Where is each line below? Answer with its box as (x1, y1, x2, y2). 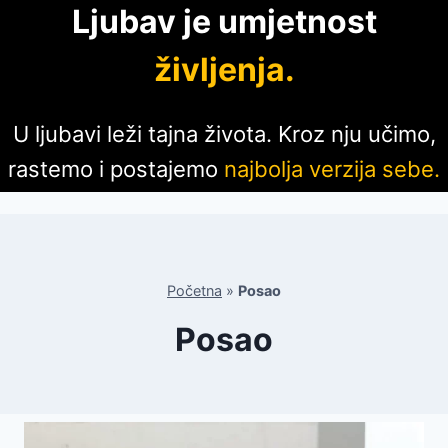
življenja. (153, 50, 295, 89)
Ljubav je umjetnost (71, 2, 377, 41)
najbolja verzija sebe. (224, 156, 440, 183)
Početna (167, 281, 222, 299)
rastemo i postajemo (8, 156, 224, 183)
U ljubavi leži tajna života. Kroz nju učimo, (12, 121, 436, 148)
